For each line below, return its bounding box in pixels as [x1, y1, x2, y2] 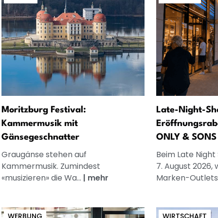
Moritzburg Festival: [1, 105, 86, 114]
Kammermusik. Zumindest [1, 160, 100, 172]
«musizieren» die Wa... [1, 172, 83, 183]
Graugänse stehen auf [1, 148, 87, 160]
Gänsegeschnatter [1, 132, 79, 142]
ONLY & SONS [156, 132, 217, 142]
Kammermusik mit [1, 119, 78, 128]
